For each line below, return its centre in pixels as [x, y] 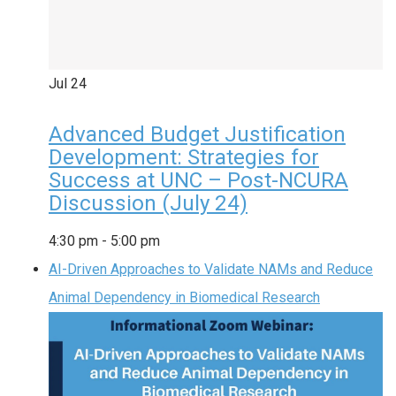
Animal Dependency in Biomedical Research [184, 298]
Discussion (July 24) [148, 204]
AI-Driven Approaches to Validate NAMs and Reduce [211, 270]
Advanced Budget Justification [197, 135]
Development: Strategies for [184, 158]
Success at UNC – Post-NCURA [198, 181]
